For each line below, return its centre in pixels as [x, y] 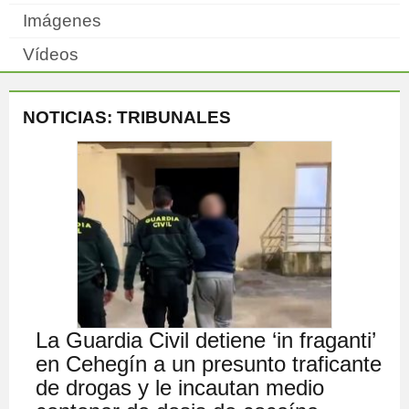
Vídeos [51, 54]
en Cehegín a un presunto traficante [209, 364]
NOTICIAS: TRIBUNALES [127, 117]
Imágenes [62, 21]
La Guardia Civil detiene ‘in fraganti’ [206, 340]
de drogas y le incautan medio [180, 388]
